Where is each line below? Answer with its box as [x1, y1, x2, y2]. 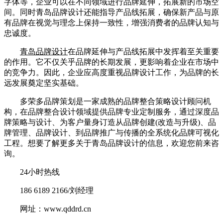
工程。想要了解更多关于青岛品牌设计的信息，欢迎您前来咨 [4, 138, 219, 147]
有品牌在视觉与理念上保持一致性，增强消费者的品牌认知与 [4, 18, 219, 27]
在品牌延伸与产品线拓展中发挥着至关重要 [68, 47, 219, 56]
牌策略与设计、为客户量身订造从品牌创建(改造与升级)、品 [4, 117, 216, 126]
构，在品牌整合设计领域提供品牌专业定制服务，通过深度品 [4, 107, 219, 116]
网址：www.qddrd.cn [4, 204, 91, 213]
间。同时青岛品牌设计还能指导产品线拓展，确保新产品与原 [4, 7, 219, 16]
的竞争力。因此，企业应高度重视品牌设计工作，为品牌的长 [4, 68, 219, 77]
